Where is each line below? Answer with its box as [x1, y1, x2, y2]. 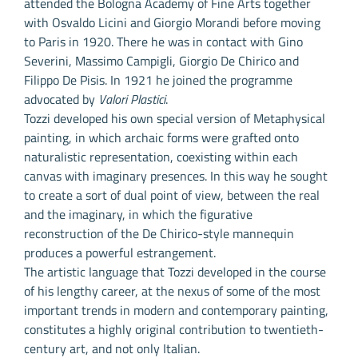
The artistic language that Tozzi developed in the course [24, 262, 326, 282]
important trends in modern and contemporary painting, [24, 300, 328, 320]
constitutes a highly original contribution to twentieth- [24, 320, 324, 340]
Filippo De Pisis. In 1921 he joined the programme [24, 70, 292, 90]
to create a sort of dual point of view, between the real [24, 185, 320, 205]
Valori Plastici [98, 89, 165, 109]
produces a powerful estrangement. [24, 243, 216, 263]
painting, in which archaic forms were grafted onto [24, 128, 299, 148]
